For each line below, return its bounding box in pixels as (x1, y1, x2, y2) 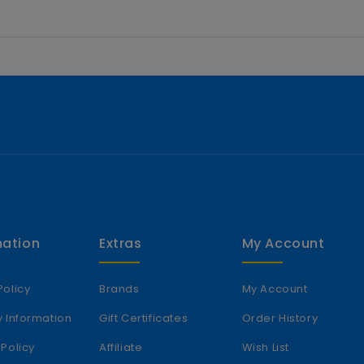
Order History (241, 310, 318, 326)
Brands (99, 280, 140, 297)
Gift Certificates (99, 310, 188, 326)
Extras (99, 233, 142, 253)
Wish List (241, 339, 289, 355)
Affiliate (99, 339, 143, 355)
